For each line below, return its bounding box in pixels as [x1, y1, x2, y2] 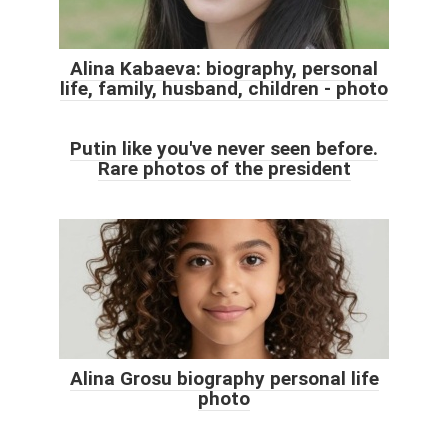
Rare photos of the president [97, 156, 351, 180]
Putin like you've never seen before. [70, 136, 378, 160]
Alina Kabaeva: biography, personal [70, 56, 378, 80]
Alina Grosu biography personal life [69, 366, 379, 390]
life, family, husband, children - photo [60, 76, 388, 100]
